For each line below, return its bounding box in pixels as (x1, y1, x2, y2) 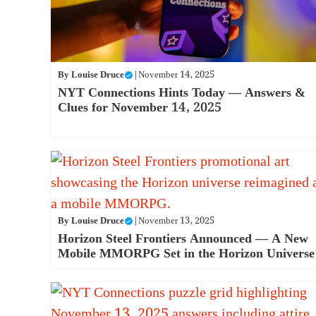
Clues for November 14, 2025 (58, 97, 221, 118)
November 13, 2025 (138, 214, 214, 229)
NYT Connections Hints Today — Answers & (58, 82, 305, 103)
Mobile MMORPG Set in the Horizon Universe (58, 243, 315, 265)
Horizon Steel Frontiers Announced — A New (58, 229, 308, 250)
